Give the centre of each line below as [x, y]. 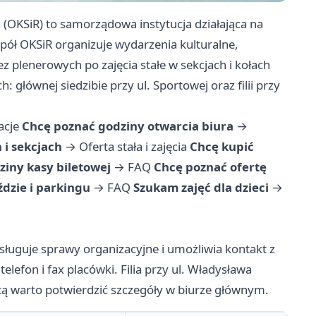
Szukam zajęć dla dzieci [201, 188]
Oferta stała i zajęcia [133, 147]
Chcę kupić [222, 147]
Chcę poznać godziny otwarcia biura [128, 126]
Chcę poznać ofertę [210, 167]
